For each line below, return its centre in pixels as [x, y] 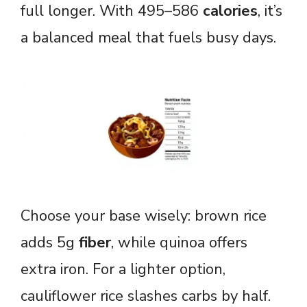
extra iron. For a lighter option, [123, 270]
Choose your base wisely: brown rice [144, 216]
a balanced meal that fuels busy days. [148, 37]
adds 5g [50, 243]
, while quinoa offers [179, 243]
